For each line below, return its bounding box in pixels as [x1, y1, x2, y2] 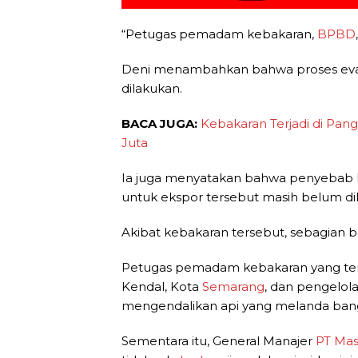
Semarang [202, 278, 265, 294]
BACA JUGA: [121, 115, 201, 131]
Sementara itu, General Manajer [121, 332, 316, 348]
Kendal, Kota [121, 278, 202, 294]
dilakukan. [121, 80, 182, 96]
